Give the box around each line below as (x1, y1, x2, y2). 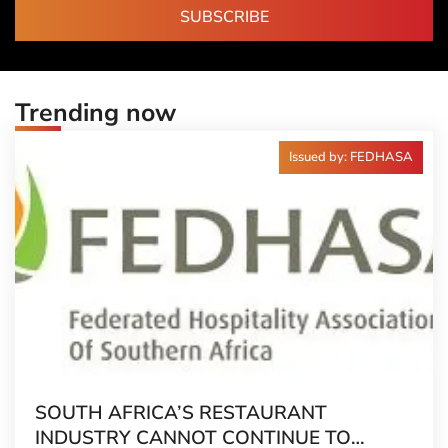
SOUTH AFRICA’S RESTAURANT (35, 399, 327, 426)
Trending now (15, 95, 176, 130)
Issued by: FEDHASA (289, 147, 413, 166)
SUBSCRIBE (179, 6, 269, 29)
